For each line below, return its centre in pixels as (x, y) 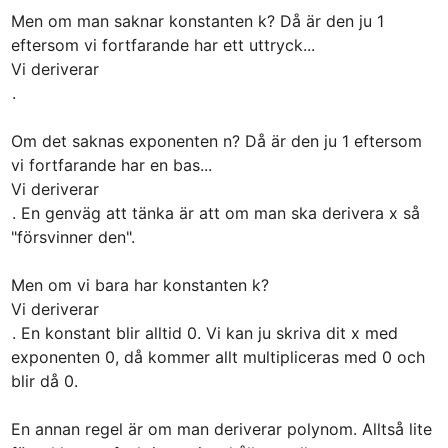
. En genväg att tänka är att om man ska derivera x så (215, 212)
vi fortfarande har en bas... (111, 164)
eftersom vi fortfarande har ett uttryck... (162, 44)
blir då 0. (44, 380)
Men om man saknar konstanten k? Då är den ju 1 (197, 20)
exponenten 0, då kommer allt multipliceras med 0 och (217, 356)
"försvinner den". (72, 236)
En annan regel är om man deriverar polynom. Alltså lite (221, 428)
